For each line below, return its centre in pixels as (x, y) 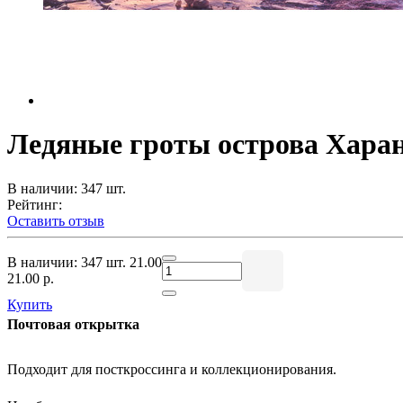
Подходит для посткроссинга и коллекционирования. (172, 369)
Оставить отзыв (56, 220)
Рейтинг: (35, 204)
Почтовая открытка (73, 324)
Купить (30, 304)
